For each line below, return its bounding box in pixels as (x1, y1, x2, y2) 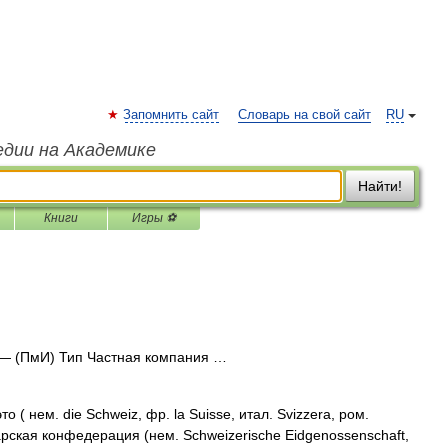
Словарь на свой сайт (238, 108, 371, 122)
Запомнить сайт (123, 108, 219, 122)
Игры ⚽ (132, 211, 176, 225)
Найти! (358, 178, 402, 194)
